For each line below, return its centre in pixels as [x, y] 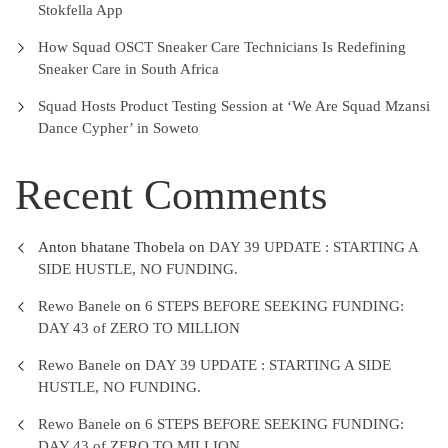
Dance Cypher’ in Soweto [118, 128]
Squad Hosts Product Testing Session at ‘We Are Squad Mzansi [233, 106]
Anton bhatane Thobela [111, 247]
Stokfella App [80, 10]
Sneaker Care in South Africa [128, 69]
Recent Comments [171, 195]
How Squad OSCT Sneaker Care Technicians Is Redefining [221, 47]
